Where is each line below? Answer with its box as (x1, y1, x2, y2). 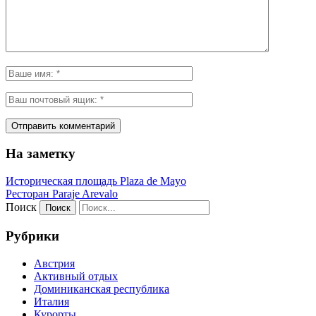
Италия (34, 295, 69, 308)
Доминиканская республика (34, 282, 169, 295)
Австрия (34, 257, 75, 269)
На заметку (6, 146, 75, 162)
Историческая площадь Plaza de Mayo (6, 175, 186, 188)
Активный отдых (34, 269, 118, 282)
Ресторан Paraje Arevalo (6, 188, 118, 200)
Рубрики (6, 228, 59, 243)
